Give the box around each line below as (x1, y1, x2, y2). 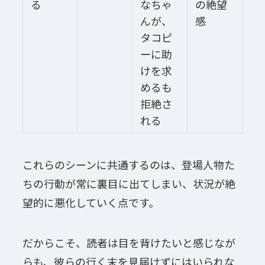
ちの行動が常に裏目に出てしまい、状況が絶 (22, 176, 235, 192)
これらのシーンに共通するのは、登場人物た (22, 157, 235, 173)
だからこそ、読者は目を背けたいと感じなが (22, 235, 235, 251)
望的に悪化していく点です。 (22, 195, 159, 211)
